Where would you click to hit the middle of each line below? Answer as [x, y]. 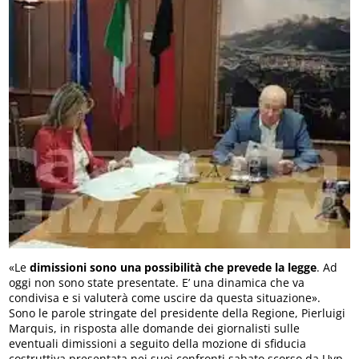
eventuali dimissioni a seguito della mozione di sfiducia [158, 344]
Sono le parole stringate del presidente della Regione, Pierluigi [177, 313]
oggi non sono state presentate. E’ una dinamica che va [157, 283]
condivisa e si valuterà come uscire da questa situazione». [165, 298]
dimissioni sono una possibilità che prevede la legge [173, 268]
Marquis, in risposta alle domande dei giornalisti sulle [155, 329]
